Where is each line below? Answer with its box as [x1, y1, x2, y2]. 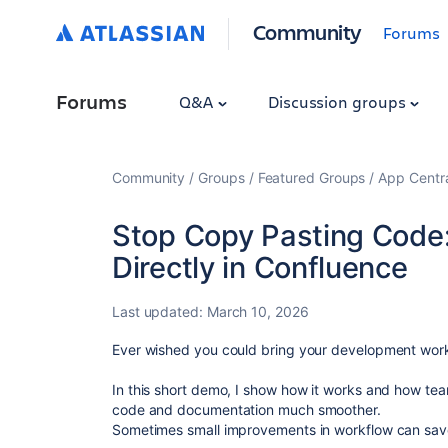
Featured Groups [257, 169, 366, 186]
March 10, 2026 [206, 303, 309, 320]
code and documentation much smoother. [112, 401, 381, 418]
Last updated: [112, 303, 207, 320]
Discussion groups [267, 91, 410, 112]
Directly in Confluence [112, 250, 408, 285]
